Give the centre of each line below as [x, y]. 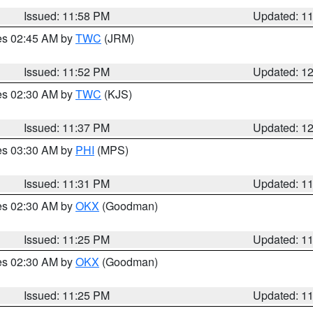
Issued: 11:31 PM [67, 183]
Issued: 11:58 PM [67, 16]
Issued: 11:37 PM [67, 128]
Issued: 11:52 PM [67, 72]
